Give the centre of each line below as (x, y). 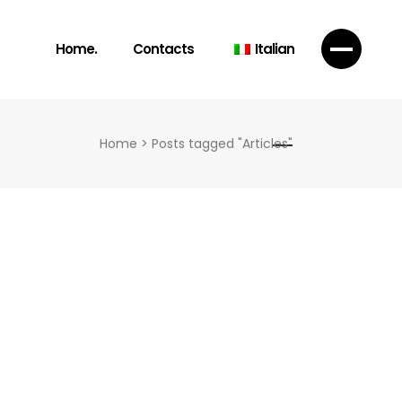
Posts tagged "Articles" (222, 144)
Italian (275, 49)
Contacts (163, 49)
